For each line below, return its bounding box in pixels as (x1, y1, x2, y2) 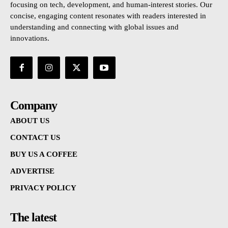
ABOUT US (10, 117, 49, 125)
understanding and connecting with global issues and (10, 23, 179, 32)
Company (10, 99, 57, 112)
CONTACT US (10, 133, 60, 142)
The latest (10, 211, 56, 224)
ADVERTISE (10, 167, 54, 176)
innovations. (10, 34, 49, 43)
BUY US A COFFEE (10, 150, 77, 159)
